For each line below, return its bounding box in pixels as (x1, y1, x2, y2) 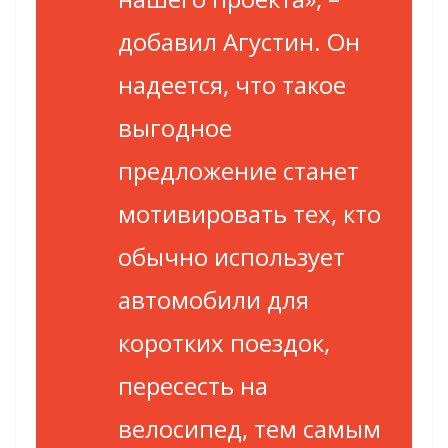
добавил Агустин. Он (118, 25, 360, 59)
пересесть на (118, 369, 268, 403)
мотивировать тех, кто (118, 197, 381, 231)
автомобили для (118, 283, 309, 317)
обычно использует (118, 240, 345, 274)
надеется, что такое (118, 68, 346, 102)
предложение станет (118, 154, 359, 188)
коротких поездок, (118, 326, 330, 360)
